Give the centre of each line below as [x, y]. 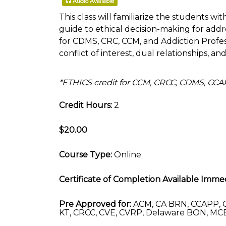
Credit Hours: [86, 105]
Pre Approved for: [95, 204]
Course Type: [86, 155]
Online [127, 155]
